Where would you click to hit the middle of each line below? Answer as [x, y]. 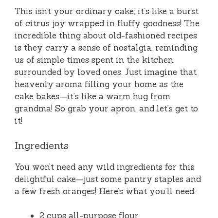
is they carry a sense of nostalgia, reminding [106, 48]
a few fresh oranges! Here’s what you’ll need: [105, 191]
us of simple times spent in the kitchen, [95, 60]
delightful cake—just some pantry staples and [108, 179]
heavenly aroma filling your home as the [99, 84]
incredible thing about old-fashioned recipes [106, 36]
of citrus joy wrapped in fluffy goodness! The [107, 24]
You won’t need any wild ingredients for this [105, 167]
